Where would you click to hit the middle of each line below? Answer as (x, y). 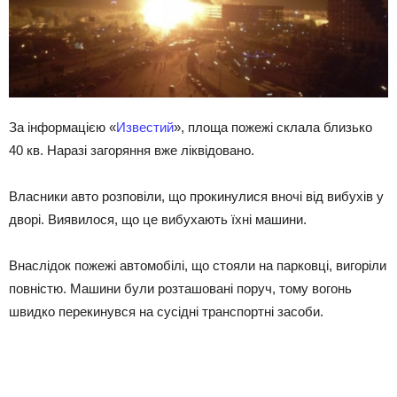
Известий (145, 128)
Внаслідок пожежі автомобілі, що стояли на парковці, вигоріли (198, 266)
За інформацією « (62, 128)
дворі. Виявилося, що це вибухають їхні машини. (158, 220)
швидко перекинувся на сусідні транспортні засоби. (166, 312)
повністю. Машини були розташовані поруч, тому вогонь (180, 289)
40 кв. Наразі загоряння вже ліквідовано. (132, 151)
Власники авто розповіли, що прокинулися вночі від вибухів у (196, 197)
